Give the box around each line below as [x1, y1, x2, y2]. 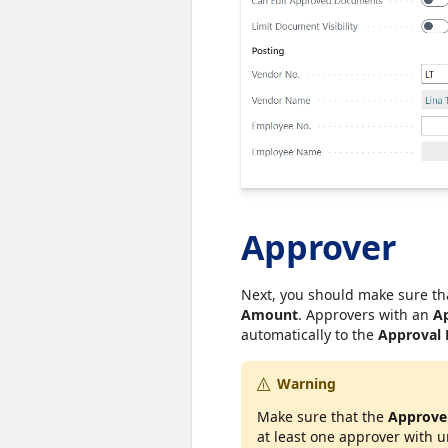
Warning [277, 373, 336, 393]
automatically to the [241, 324, 378, 344]
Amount [241, 304, 298, 324]
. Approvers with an [298, 304, 433, 324]
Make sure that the [257, 406, 388, 426]
